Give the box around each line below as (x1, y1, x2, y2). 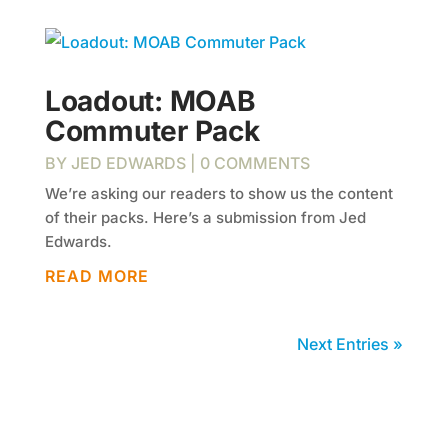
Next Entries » (297, 334, 404, 354)
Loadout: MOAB (44, 84, 256, 118)
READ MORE (44, 266, 149, 286)
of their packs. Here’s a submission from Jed (44, 208, 366, 227)
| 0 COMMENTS (185, 153, 310, 173)
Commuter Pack (44, 114, 260, 148)
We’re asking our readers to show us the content (44, 184, 393, 203)
